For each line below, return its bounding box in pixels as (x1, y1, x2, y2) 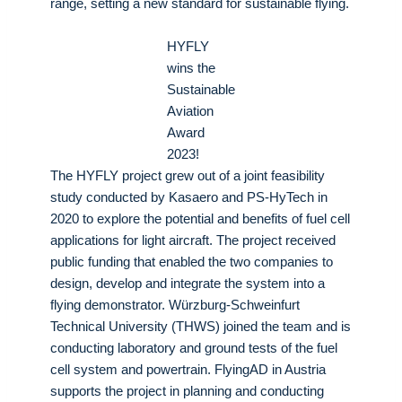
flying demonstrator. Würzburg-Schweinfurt (50, 296, 300, 312)
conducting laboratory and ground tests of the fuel (50, 339, 337, 355)
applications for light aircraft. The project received (50, 232, 336, 248)
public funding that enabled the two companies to (50, 253, 333, 269)
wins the (167, 59, 215, 75)
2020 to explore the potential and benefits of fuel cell (50, 210, 350, 226)
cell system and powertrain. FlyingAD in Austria (50, 361, 326, 377)
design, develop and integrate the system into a (50, 275, 325, 291)
